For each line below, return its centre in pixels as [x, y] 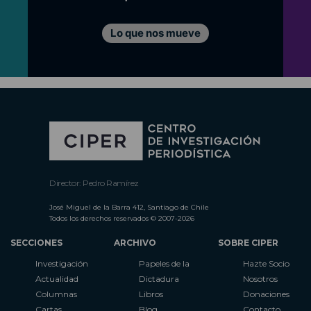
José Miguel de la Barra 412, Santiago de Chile [129, 208]
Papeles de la [165, 264]
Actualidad [57, 279]
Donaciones [266, 294]
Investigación [62, 264]
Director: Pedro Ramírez [94, 183]
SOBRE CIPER [248, 243]
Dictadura [159, 279]
